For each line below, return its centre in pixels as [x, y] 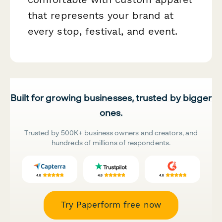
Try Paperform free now [111, 205]
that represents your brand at [101, 15]
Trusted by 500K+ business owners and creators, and [111, 133]
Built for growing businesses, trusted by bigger [111, 98]
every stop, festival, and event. [103, 31]
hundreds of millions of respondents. [111, 143]
